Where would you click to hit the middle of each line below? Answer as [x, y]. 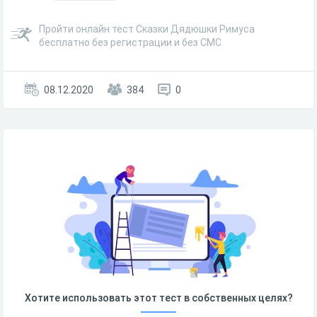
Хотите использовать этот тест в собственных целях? [158, 298]
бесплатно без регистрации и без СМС [130, 42]
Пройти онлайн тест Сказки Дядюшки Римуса [147, 29]
